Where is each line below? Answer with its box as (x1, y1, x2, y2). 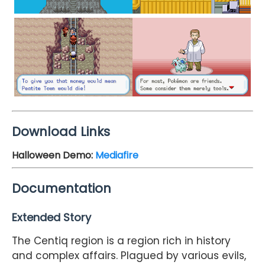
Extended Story (12, 210, 91, 225)
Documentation (12, 180, 111, 198)
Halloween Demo (12, 148, 91, 162)
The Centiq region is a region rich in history (12, 234, 231, 248)
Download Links (12, 122, 110, 140)
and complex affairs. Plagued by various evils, (12, 248, 246, 263)
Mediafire (95, 148, 138, 162)
